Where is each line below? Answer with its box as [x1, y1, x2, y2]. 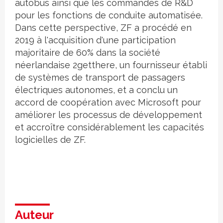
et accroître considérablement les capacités [15, 122, 204, 133]
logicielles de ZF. [15, 134, 86, 145]
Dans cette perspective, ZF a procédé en [15, 22, 192, 33]
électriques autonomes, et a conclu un [15, 85, 178, 96]
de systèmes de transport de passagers [15, 72, 185, 83]
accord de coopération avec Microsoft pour [15, 97, 201, 108]
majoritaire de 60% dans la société [15, 47, 160, 58]
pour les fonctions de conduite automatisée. [15, 10, 203, 21]
